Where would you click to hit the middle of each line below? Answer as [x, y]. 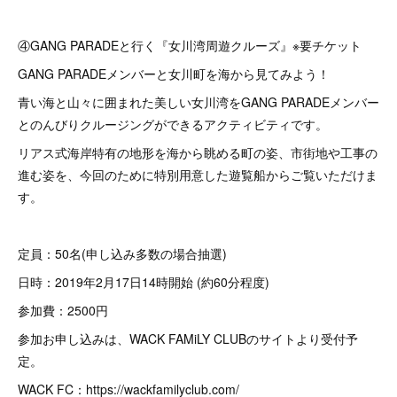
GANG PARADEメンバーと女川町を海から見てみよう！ [174, 74]
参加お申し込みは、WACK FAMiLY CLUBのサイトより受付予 [188, 339]
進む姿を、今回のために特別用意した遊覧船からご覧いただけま [198, 175]
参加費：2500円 [63, 310]
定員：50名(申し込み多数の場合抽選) [122, 253]
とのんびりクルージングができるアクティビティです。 [173, 124]
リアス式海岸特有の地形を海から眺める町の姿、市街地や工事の [198, 152]
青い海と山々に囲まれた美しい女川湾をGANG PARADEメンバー [198, 102]
